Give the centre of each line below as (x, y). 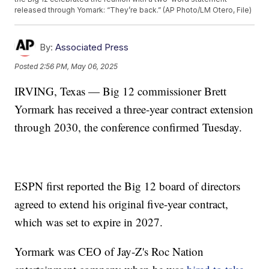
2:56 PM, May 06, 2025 (79, 66)
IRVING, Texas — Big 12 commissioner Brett (121, 91)
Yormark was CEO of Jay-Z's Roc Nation (109, 252)
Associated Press (92, 47)
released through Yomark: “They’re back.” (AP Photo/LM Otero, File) (133, 10)
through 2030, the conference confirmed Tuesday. (128, 127)
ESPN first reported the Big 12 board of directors (128, 186)
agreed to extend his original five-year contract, (122, 204)
